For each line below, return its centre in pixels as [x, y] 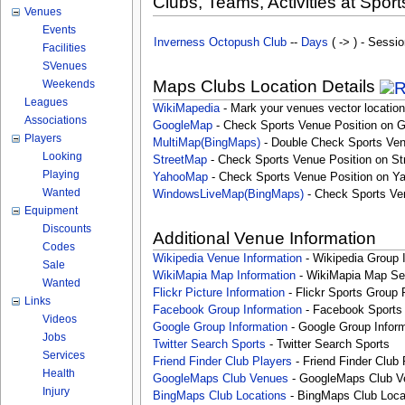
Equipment [52, 211]
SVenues [65, 66]
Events [60, 30]
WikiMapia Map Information [224, 275]
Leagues [47, 102]
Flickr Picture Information [218, 292]
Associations [56, 120]
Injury [57, 391]
